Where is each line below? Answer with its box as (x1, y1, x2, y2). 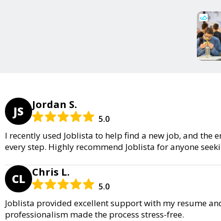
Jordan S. (32, 97, 77, 111)
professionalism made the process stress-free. (5, 208, 184, 220)
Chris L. (32, 165, 70, 179)
